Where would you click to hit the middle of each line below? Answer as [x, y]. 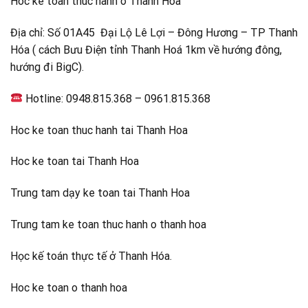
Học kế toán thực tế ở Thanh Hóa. [91, 256]
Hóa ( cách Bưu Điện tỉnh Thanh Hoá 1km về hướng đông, [146, 50]
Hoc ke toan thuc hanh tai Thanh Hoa [99, 130]
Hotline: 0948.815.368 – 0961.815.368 [117, 98]
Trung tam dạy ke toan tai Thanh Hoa [100, 193]
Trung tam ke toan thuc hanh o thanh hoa [108, 225]
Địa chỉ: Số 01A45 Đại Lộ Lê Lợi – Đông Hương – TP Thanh [154, 33]
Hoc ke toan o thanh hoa [69, 287]
